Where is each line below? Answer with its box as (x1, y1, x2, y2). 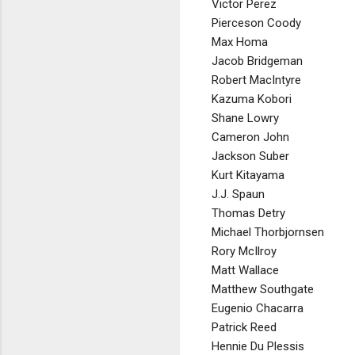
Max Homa (212, 34, 268, 49)
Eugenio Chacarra (212, 300, 303, 315)
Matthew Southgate (212, 281, 314, 296)
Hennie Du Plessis (212, 338, 304, 353)
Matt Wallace (212, 262, 279, 277)
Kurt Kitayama (212, 167, 284, 182)
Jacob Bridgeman (212, 53, 303, 68)
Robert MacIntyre (212, 72, 301, 87)
